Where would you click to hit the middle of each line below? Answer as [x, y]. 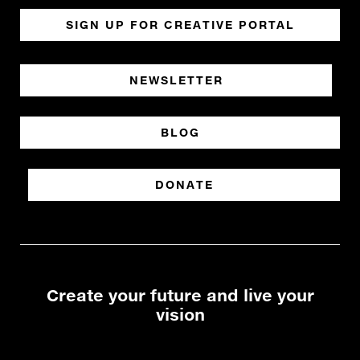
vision [180, 314]
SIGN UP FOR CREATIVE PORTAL [180, 25]
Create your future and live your [180, 295]
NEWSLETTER [176, 80]
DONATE [184, 184]
